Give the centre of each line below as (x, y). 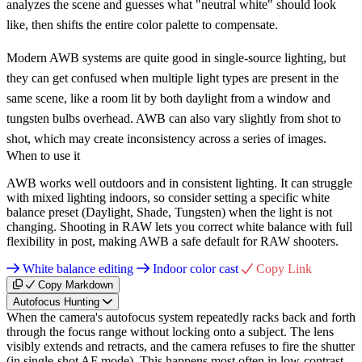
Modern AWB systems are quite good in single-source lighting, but (176, 57)
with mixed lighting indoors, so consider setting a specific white (168, 197)
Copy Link (284, 268)
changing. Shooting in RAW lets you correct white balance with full (179, 226)
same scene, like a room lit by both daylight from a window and (168, 98)
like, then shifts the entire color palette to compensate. (142, 24)
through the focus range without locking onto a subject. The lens (170, 331)
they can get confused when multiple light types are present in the (173, 78)
